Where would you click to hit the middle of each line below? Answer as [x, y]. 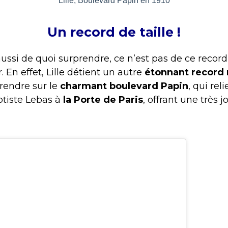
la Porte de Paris [102, 100]
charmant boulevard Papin [124, 86]
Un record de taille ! [114, 32]
